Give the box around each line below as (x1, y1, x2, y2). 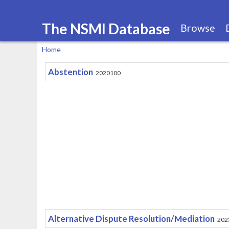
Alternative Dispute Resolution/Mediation (48, 213, 215, 224)
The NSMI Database (42, 19, 170, 37)
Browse (180, 22, 215, 34)
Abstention (48, 66, 93, 77)
